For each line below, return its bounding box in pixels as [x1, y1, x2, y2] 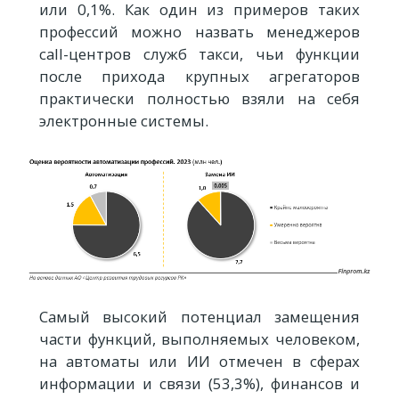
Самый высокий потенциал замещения [39, 306, 360, 328]
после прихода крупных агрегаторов [39, 66, 360, 87]
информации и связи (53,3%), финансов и [39, 373, 360, 395]
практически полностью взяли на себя [39, 88, 360, 110]
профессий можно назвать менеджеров [39, 21, 360, 43]
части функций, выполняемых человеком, [39, 329, 360, 350]
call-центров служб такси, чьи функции [39, 44, 360, 65]
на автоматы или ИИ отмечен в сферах [39, 351, 360, 372]
